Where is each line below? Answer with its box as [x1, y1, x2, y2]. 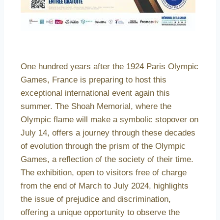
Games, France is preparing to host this [21, 75, 166, 84]
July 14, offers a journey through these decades [21, 128, 195, 137]
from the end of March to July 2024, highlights [21, 181, 189, 191]
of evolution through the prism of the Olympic [21, 141, 186, 151]
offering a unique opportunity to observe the [21, 207, 180, 217]
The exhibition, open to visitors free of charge [21, 167, 187, 177]
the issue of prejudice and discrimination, [21, 194, 171, 204]
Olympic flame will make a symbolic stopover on [21, 114, 198, 124]
